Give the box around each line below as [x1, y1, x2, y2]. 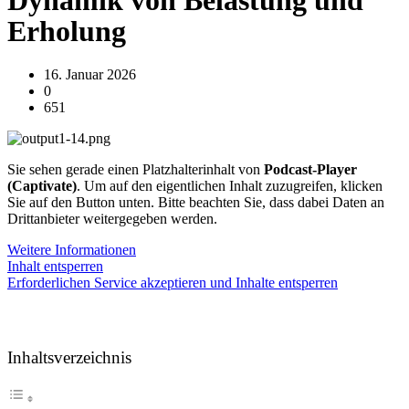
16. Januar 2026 [44, 66, 136, 82]
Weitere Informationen [7, 241, 136, 257]
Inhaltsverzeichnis [7, 347, 131, 367]
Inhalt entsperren [7, 257, 103, 274]
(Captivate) [7, 177, 77, 194]
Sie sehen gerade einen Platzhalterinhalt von [7, 161, 264, 177]
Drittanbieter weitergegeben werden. [7, 210, 217, 226]
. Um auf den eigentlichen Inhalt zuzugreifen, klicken [77, 177, 383, 194]
